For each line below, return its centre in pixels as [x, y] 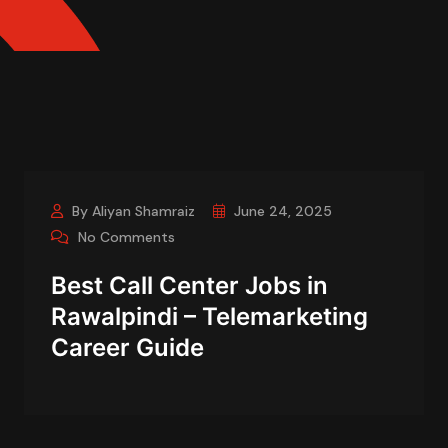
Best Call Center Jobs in [189, 285]
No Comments [124, 236]
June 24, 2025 [281, 210]
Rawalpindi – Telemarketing [209, 316]
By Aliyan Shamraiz [131, 210]
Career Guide [127, 347]
